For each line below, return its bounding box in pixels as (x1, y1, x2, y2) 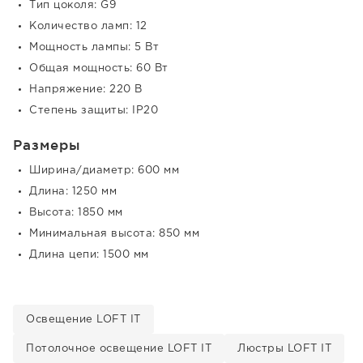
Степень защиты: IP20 (29, 106, 158, 115)
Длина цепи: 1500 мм (29, 250, 149, 259)
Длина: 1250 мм (29, 187, 117, 196)
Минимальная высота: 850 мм (29, 229, 199, 238)
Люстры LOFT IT (237, 344, 331, 353)
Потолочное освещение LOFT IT (26, 344, 211, 353)
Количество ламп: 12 (29, 22, 147, 31)
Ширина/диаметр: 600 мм (29, 166, 179, 175)
